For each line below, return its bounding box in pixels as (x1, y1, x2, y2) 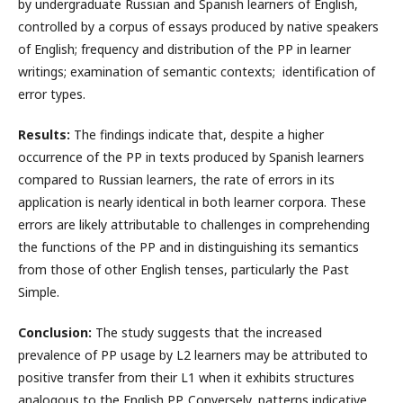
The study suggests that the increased (92, 324, 322, 342)
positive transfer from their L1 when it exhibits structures (18, 369, 354, 387)
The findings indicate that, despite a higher (70, 126, 324, 144)
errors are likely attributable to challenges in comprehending (18, 216, 370, 234)
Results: (18, 126, 70, 144)
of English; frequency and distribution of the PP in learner (18, 40, 351, 58)
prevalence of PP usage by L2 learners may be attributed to (18, 346, 368, 364)
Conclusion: (18, 324, 92, 342)
